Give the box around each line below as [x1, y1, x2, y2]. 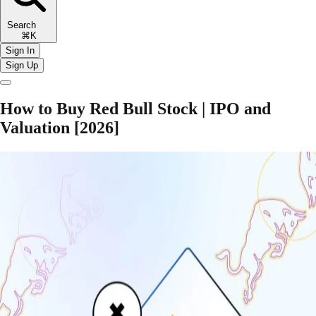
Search [7, 19, 50, 30]
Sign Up [6, 59, 38, 71]
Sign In [6, 44, 35, 56]
